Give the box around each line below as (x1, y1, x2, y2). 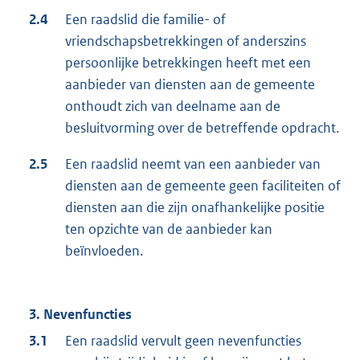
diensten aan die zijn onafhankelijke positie (65, 198, 325, 217)
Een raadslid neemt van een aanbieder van (65, 155, 321, 174)
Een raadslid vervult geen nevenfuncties (65, 332, 301, 350)
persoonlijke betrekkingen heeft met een (65, 54, 311, 72)
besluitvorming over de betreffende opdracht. (65, 119, 339, 137)
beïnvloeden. (65, 242, 143, 260)
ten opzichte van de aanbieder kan (65, 220, 272, 239)
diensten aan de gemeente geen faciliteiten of (65, 177, 341, 195)
